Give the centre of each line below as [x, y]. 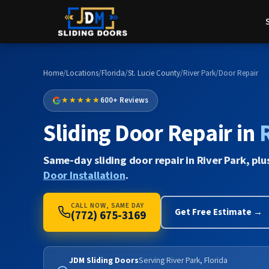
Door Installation [84, 175]
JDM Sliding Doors [104, 260]
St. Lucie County [154, 73]
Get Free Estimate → [219, 212]
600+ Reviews [125, 101]
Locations [82, 73]
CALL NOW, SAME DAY [107, 205]
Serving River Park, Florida [183, 260]
